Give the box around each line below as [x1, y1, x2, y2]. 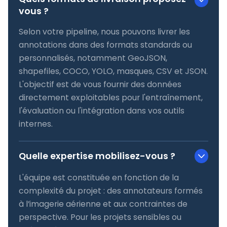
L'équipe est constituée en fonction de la [18, 171, 179, 183]
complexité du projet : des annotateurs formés [18, 184, 203, 197]
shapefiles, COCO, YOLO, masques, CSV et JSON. [18, 65, 208, 77]
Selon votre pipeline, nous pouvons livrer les [18, 25, 190, 37]
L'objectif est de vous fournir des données [18, 78, 181, 90]
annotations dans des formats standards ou [18, 39, 192, 51]
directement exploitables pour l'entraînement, [18, 91, 203, 103]
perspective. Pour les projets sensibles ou [18, 211, 181, 223]
